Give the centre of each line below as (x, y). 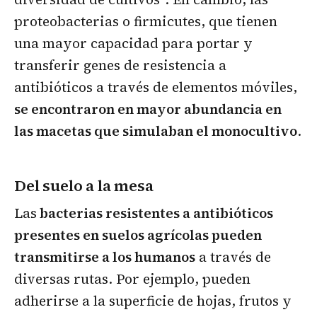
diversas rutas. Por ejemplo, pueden (132, 279)
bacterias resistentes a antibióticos (155, 213)
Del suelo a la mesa (84, 186)
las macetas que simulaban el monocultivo (156, 131)
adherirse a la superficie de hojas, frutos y (153, 301)
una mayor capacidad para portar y (133, 44)
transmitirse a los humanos (105, 257)
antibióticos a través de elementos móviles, (156, 87)
